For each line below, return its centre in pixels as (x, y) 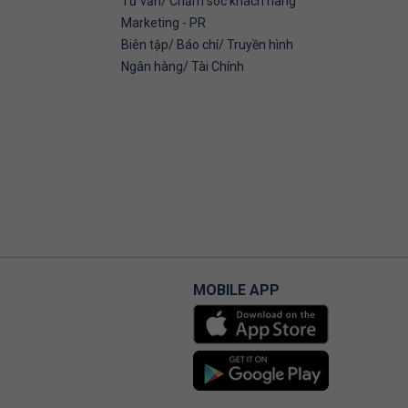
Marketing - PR (163, 23)
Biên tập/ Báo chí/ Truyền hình (207, 45)
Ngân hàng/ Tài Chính (183, 66)
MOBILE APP (236, 290)
